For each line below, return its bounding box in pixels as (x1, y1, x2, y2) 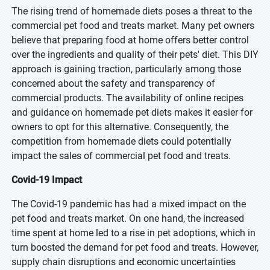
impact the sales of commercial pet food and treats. (11, 150, 231, 162)
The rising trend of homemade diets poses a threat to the (11, 5, 252, 17)
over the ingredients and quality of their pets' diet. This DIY (11, 49, 259, 60)
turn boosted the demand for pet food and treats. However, (11, 242, 259, 253)
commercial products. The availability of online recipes (11, 92, 243, 104)
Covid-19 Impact (11, 174, 82, 186)
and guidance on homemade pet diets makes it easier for (11, 107, 253, 118)
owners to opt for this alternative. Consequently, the (11, 121, 228, 133)
